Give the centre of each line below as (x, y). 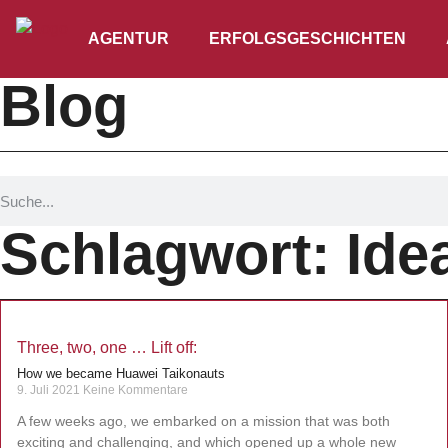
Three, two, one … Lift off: (107, 347)
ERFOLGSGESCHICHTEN (307, 38)
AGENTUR (128, 38)
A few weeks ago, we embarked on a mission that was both (203, 421)
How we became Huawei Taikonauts (121, 373)
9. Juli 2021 (50, 390)
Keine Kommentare (135, 390)
